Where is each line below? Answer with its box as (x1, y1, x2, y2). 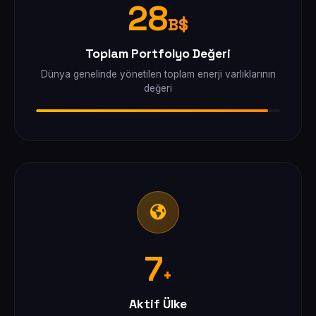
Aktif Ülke (129, 296, 187, 312)
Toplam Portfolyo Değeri (85, 46, 231, 61)
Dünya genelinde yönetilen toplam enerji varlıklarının (40, 68, 276, 80)
